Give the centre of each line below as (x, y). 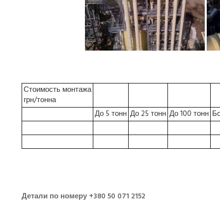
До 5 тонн (111, 114)
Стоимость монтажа (57, 90)
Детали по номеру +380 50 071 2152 (83, 196)
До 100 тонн (189, 114)
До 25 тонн (148, 114)
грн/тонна (40, 100)
